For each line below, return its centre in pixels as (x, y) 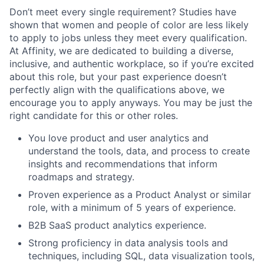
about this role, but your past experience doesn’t (118, 77)
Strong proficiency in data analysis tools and (128, 243)
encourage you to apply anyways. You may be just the (131, 103)
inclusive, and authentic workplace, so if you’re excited (132, 64)
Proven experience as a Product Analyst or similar (140, 195)
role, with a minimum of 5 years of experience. (132, 208)
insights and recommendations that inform (123, 164)
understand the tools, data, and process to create (139, 151)
